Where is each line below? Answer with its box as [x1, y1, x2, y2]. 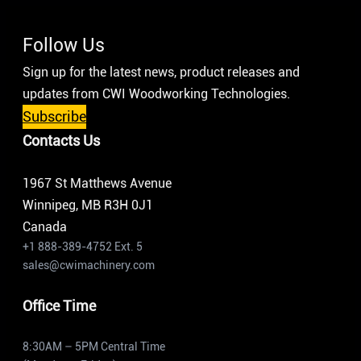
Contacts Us [23, 131, 100, 149]
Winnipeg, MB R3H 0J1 [23, 197, 153, 213]
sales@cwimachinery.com [23, 258, 155, 272]
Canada [23, 218, 67, 234]
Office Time [23, 297, 96, 314]
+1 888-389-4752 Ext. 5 [23, 239, 143, 253]
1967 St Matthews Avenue [23, 175, 172, 191]
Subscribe [23, 107, 86, 125]
